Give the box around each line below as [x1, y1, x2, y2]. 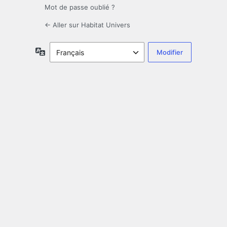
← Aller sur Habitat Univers [45, 21, 130, 29]
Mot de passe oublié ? [45, 3, 115, 12]
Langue [45, 47, 70, 56]
